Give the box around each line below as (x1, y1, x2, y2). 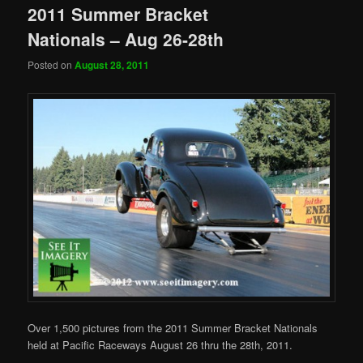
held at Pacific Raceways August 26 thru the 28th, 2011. (28, 336, 293, 352)
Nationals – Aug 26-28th (28, 27, 224, 52)
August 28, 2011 (75, 57, 150, 72)
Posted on (28, 57, 75, 71)
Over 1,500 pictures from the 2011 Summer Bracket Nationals (28, 319, 318, 335)
